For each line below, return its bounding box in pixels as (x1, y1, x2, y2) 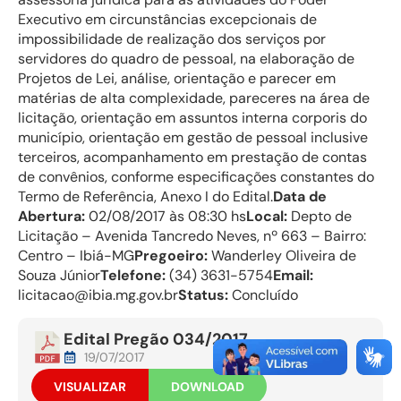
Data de (273, 186, 327, 206)
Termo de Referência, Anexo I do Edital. (18, 186, 273, 206)
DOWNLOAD (171, 379, 244, 396)
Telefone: (100, 265, 166, 285)
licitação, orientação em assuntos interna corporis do (18, 107, 367, 127)
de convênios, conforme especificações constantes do (18, 166, 374, 186)
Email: (273, 265, 313, 285)
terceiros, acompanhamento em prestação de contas (18, 147, 367, 166)
